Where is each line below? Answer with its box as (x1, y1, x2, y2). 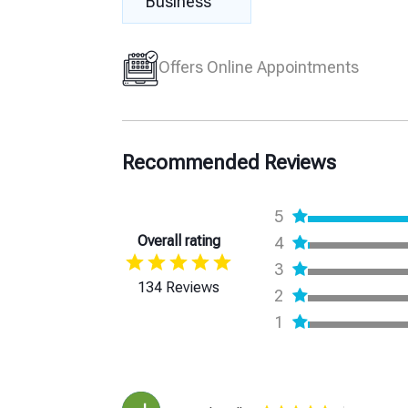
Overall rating (137, 232, 220, 250)
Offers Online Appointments (158, 56, 360, 76)
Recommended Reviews (122, 150, 337, 174)
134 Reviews (138, 279, 220, 297)
